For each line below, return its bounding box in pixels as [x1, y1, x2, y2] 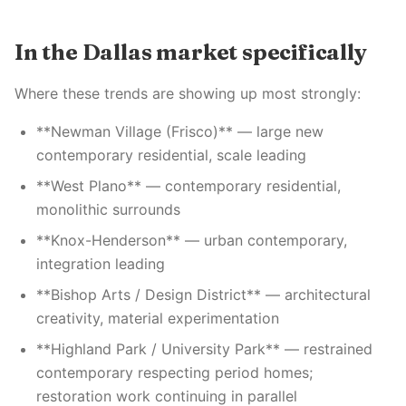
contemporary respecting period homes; [36, 363, 313, 382]
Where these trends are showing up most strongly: [14, 84, 361, 102]
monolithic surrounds [36, 200, 180, 218]
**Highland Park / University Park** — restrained [36, 340, 372, 358]
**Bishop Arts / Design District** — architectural [36, 285, 371, 304]
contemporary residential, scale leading [36, 146, 306, 164]
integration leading [36, 255, 165, 273]
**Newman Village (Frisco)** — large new [36, 122, 324, 140]
